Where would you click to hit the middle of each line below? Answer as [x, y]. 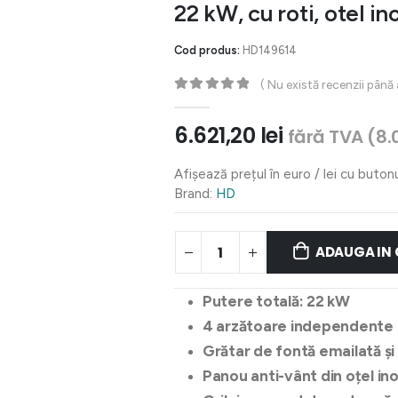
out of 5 [210, 101]
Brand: [193, 194]
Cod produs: [208, 50]
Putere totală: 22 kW [276, 302]
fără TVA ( [331, 137]
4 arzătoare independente [298, 326]
